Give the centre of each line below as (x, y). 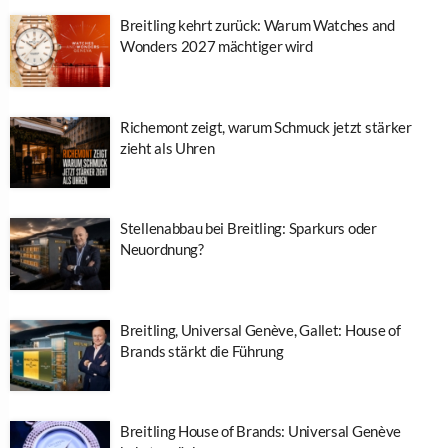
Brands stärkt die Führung (202, 350)
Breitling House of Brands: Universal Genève (261, 431)
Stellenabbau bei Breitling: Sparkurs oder (248, 228)
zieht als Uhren (167, 147)
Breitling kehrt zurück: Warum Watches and (257, 25)
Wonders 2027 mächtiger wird (216, 46)
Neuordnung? (162, 249)
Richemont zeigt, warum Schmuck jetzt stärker (266, 126)
